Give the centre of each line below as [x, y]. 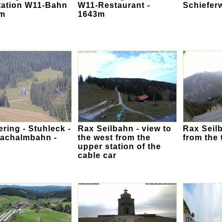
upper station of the [119, 147]
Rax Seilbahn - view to [125, 129]
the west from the [114, 138]
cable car [97, 156]
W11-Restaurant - [114, 5]
